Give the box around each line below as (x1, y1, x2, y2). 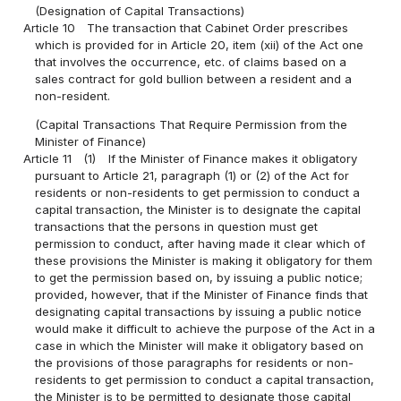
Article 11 (23, 151, 73, 166)
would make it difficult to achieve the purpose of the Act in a (35, 321, 376, 337)
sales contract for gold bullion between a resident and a (35, 71, 353, 86)
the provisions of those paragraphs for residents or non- (35, 355, 354, 371)
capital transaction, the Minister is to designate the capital (35, 202, 362, 218)
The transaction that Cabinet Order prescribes (87, 20, 349, 35)
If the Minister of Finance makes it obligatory (107, 151, 357, 166)
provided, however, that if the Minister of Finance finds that (35, 287, 369, 303)
